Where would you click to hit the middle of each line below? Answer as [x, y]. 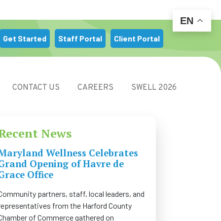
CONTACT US [36, 88]
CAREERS [96, 88]
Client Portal [137, 38]
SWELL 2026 [154, 88]
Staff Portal [80, 38]
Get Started [25, 38]
